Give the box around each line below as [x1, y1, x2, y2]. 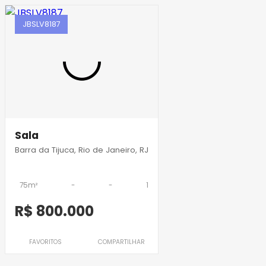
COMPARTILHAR [98, 237, 145, 246]
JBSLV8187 [22, 19, 61, 30]
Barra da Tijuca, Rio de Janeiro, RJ [15, 144, 148, 156]
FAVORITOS [28, 237, 62, 246]
